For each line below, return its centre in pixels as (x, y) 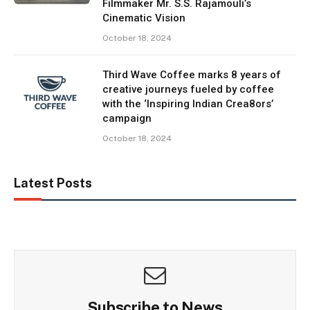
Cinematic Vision (144, 18)
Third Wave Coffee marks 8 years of (192, 75)
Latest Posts (53, 183)
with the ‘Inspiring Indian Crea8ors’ (188, 104)
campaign (127, 118)
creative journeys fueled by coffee (188, 89)
